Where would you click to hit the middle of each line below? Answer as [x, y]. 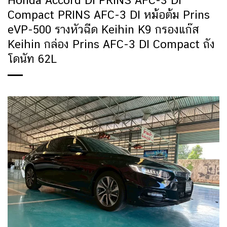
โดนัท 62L [32, 59]
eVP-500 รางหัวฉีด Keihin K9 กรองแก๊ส [103, 30]
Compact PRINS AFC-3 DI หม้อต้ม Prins [109, 15]
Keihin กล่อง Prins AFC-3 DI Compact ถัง [111, 44]
